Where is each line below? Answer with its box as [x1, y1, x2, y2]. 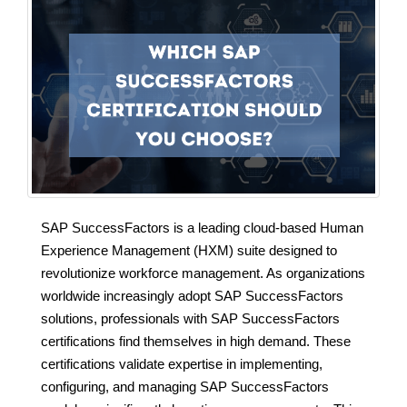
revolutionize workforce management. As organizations [41, 264, 365, 281]
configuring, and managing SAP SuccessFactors [41, 378, 329, 394]
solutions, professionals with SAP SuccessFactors [41, 310, 340, 326]
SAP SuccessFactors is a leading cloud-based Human [41, 219, 363, 235]
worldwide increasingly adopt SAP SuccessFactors [41, 287, 343, 303]
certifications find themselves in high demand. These [41, 333, 351, 349]
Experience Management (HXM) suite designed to [41, 242, 337, 258]
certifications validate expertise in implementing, [41, 355, 323, 372]
